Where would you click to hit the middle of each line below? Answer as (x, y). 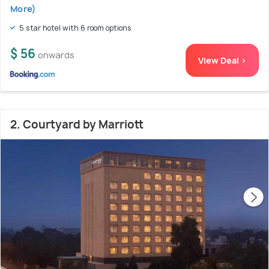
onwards (56, 55)
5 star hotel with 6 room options (74, 28)
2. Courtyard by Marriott (77, 124)
